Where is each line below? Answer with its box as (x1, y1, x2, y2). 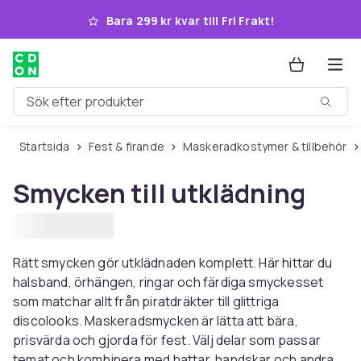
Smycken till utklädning (13, 176, 305, 211)
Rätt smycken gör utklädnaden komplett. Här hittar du (13, 254, 332, 272)
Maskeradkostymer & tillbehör (193, 139, 347, 154)
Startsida (26, 139, 70, 154)
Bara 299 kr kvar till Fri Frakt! (106, 13, 275, 28)
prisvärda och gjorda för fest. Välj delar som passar (13, 331, 321, 349)
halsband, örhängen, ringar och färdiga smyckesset (13, 273, 324, 291)
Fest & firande (93, 139, 164, 154)
